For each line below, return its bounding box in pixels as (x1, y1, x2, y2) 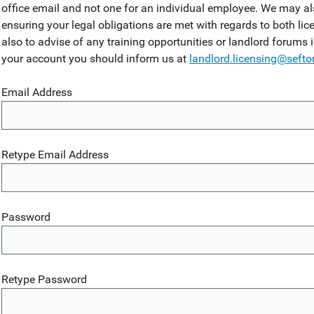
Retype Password (1, 273, 87, 287)
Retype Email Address (1, 148, 109, 162)
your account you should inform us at (1, 52, 189, 66)
